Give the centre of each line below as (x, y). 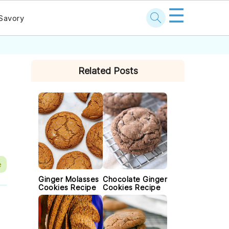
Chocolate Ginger (135, 179)
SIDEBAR (61, 73)
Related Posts (108, 71)
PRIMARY (63, 58)
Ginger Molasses (69, 179)
